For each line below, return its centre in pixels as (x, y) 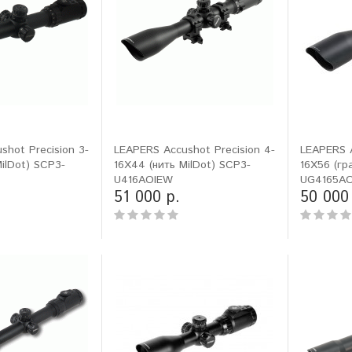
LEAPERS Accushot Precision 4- (195, 150)
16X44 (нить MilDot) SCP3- (183, 165)
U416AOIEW (144, 180)
